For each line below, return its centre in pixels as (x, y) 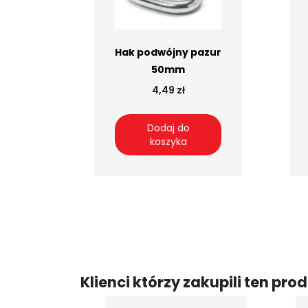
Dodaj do (168, 128)
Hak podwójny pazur (168, 53)
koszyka (168, 142)
